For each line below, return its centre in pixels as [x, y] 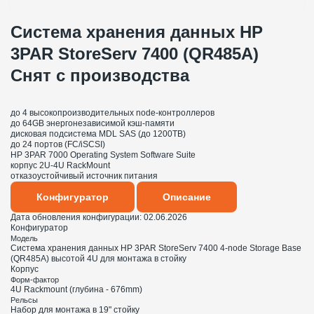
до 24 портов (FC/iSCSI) [58, 145]
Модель [24, 239]
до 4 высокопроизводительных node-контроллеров [112, 113]
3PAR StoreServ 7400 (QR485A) [135, 54]
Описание [187, 197]
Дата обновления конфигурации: [77, 218]
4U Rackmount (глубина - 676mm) [76, 290]
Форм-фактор [35, 280]
